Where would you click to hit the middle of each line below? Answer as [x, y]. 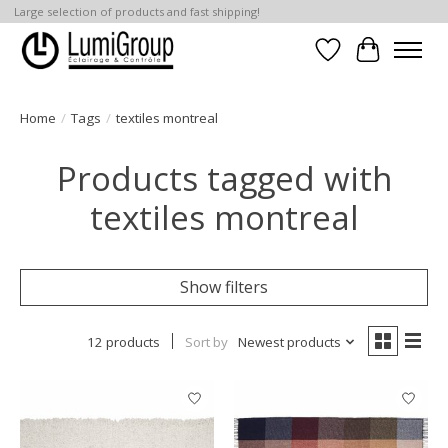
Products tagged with [224, 178]
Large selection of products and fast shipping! [136, 12]
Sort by [206, 341]
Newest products [289, 341]
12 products [123, 341]
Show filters [224, 286]
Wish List [361, 60]
